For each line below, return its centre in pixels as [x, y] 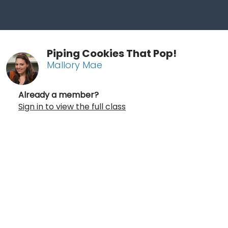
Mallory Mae [75, 65]
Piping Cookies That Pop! [112, 53]
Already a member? [59, 95]
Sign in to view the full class [72, 106]
